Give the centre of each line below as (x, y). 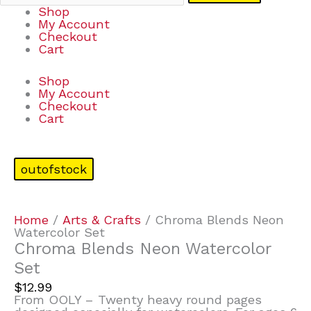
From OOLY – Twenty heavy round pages (138, 300)
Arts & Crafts (102, 220)
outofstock (54, 169)
